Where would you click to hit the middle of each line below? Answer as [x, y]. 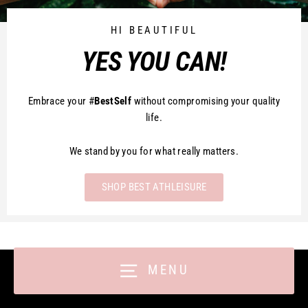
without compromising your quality [206, 101]
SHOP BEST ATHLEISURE [154, 187]
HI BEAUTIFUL [154, 31]
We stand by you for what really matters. [154, 152]
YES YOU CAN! [154, 62]
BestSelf [113, 101]
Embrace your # [61, 101]
